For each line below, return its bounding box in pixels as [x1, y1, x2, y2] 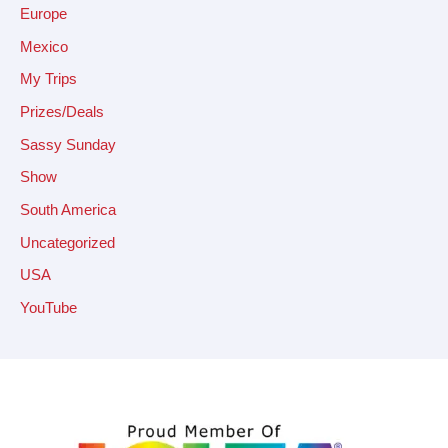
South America [20, 202, 116, 219]
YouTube [20, 299, 77, 316]
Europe [20, 6, 67, 23]
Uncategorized [20, 234, 115, 251]
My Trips [20, 71, 77, 88]
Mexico [20, 38, 68, 55]
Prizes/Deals [20, 104, 104, 121]
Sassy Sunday [20, 136, 116, 153]
